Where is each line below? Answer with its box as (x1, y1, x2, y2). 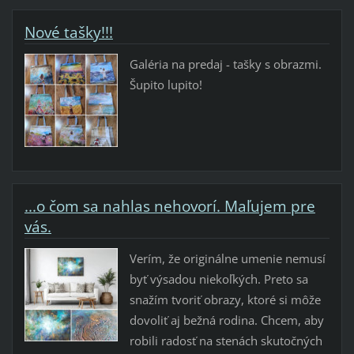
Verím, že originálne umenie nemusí (129, 250, 326, 266)
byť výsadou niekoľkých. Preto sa (129, 270, 308, 287)
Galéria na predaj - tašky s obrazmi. (129, 55, 322, 72)
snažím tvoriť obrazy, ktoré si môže (129, 291, 321, 307)
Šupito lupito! (129, 76, 202, 92)
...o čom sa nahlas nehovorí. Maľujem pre (24, 195, 315, 217)
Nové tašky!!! (24, 21, 113, 43)
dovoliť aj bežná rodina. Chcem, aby (129, 311, 324, 328)
